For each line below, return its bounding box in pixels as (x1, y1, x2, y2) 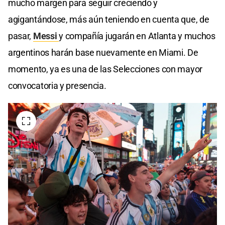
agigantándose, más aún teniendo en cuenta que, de (8, 14, 209, 25)
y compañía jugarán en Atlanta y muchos (59, 31, 215, 42)
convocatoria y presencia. (8, 80, 106, 91)
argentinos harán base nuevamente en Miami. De (8, 47, 198, 58)
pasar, (8, 31, 33, 42)
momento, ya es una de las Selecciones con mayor (8, 64, 202, 75)
